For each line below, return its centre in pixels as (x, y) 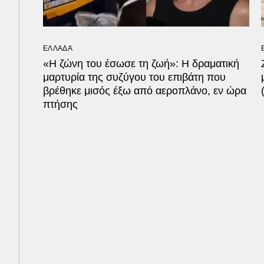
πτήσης (60, 104)
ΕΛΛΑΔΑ (58, 48)
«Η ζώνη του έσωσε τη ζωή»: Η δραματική (141, 63)
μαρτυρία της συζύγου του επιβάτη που (134, 77)
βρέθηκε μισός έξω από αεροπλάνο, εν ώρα (145, 90)
